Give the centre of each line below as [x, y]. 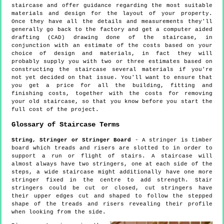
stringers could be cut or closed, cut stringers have [112, 188]
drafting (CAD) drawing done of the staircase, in [112, 38]
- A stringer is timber [172, 140]
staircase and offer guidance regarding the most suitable [112, 6]
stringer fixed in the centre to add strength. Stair [112, 180]
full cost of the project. [55, 110]
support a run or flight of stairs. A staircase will [112, 156]
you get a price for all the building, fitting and [112, 86]
